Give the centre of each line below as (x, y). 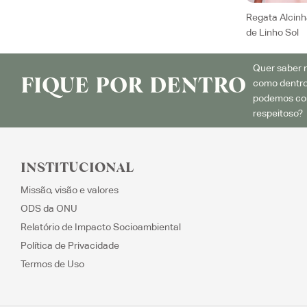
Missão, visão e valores (70, 190)
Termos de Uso (52, 264)
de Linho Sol (272, 33)
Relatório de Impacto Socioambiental (101, 227)
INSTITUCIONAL (77, 169)
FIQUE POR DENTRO (133, 87)
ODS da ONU (49, 209)
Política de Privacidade (70, 246)
